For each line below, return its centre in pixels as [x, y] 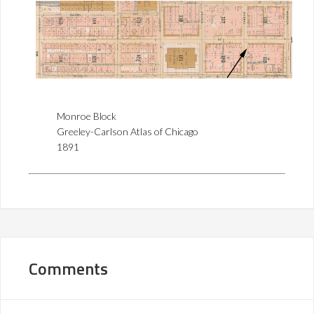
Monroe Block [87, 116]
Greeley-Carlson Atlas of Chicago [128, 131]
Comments [68, 268]
